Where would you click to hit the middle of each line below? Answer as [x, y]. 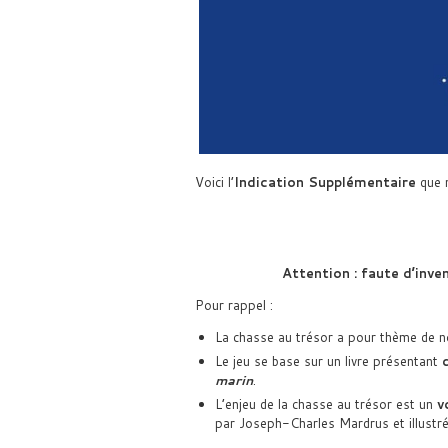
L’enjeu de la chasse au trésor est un [325, 403]
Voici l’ [214, 181]
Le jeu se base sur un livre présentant [328, 360]
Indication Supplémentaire [324, 181]
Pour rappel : [233, 304]
